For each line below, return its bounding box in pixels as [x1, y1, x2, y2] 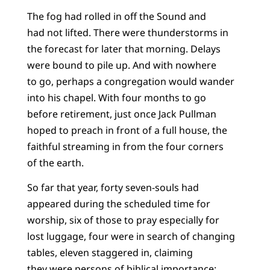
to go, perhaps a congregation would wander [27, 74, 234, 88]
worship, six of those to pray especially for [27, 213, 219, 227]
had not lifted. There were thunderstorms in [27, 25, 228, 39]
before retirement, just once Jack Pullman [27, 107, 216, 121]
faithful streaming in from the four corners [27, 139, 224, 153]
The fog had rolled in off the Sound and [27, 9, 206, 23]
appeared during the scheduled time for [27, 197, 210, 211]
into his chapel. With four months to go [27, 90, 206, 104]
